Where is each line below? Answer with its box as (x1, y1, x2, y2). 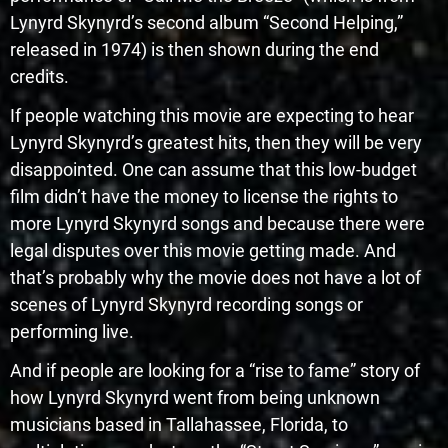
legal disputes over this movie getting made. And (10, 239, 396, 261)
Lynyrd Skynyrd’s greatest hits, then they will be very (10, 131, 422, 153)
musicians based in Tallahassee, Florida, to (10, 413, 348, 435)
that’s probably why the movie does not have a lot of (10, 266, 421, 288)
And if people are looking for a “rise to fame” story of (10, 359, 420, 381)
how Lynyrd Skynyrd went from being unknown (10, 386, 380, 408)
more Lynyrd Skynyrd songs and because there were (10, 212, 425, 234)
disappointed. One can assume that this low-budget (10, 158, 417, 180)
